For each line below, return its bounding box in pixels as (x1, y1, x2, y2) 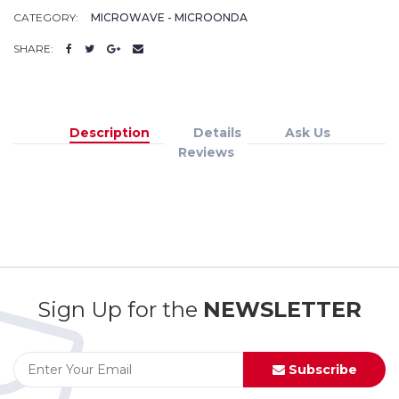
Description (69, 125, 150, 142)
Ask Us (284, 125, 330, 142)
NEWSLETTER (203, 297, 362, 323)
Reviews (178, 144, 234, 161)
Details (192, 125, 241, 142)
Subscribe (284, 362, 357, 379)
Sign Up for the (37, 297, 203, 323)
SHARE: (13, 42, 53, 56)
